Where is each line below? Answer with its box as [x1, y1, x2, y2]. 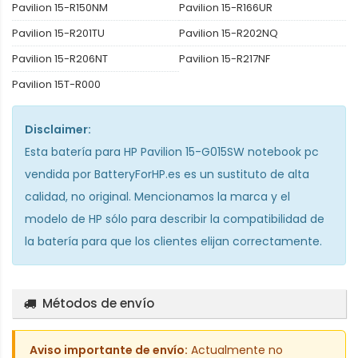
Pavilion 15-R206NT [12, 50, 108, 66]
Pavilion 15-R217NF [179, 50, 270, 66]
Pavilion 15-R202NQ [179, 25, 278, 41]
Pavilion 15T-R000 [12, 76, 101, 92]
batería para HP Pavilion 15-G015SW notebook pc [51, 143, 319, 160]
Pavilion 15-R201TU [12, 25, 105, 41]
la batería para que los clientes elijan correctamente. [25, 233, 322, 249]
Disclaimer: [25, 121, 91, 137]
